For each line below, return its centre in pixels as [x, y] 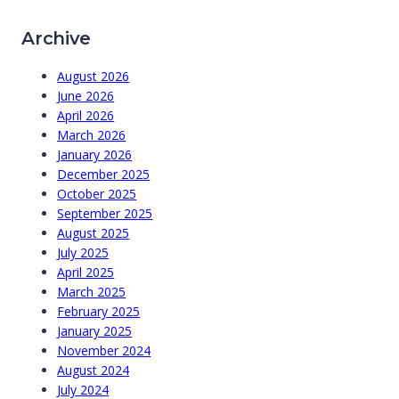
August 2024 [94, 370]
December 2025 [104, 175]
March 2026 [92, 135]
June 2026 [86, 96]
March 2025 [92, 292]
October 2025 [97, 194]
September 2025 [105, 214]
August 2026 [94, 77]
